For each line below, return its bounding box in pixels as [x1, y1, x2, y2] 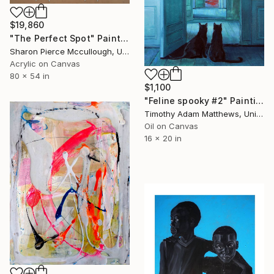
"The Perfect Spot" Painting [120, 33, 128, 44]
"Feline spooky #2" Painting [256, 95, 264, 106]
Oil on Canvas [144, 120, 198, 131]
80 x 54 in [10, 71, 50, 81]
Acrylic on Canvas [10, 59, 80, 69]
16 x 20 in [144, 133, 182, 143]
